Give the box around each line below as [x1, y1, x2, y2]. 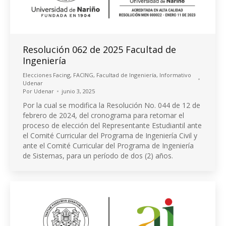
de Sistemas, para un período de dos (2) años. [23, 150, 173, 160]
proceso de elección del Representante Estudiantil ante [23, 120, 202, 130]
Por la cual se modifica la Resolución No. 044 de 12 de [23, 100, 200, 110]
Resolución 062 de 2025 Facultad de [23, 43, 176, 55]
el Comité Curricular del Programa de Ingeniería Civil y [23, 130, 197, 140]
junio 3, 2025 [62, 87, 95, 95]
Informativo [159, 71, 191, 79]
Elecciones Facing [23, 71, 70, 79]
